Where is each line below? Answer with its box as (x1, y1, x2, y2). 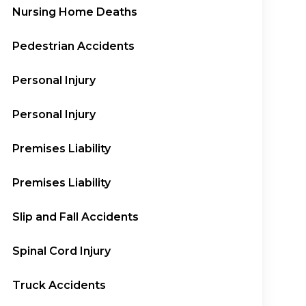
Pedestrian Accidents (12, 40, 135, 53)
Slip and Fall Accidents (12, 210, 139, 223)
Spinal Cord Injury (12, 245, 111, 258)
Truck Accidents (12, 279, 107, 292)
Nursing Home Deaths (12, 5, 138, 18)
